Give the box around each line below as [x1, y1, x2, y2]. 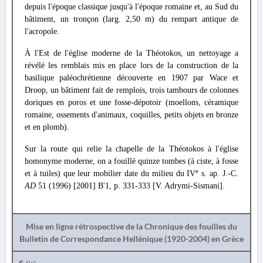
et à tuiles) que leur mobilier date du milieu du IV [25, 169, 196, 178]
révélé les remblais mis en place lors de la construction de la [25, 61, 238, 70]
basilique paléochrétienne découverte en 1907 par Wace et [25, 73, 238, 82]
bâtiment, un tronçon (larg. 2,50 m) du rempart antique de [25, 15, 238, 23]
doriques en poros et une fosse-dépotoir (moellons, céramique [25, 98, 238, 107]
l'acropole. [25, 27, 59, 36]
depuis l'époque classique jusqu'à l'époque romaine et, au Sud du [25, 2, 238, 11]
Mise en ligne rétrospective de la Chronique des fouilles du [26, 221, 237, 231]
